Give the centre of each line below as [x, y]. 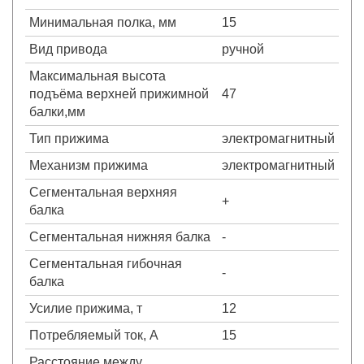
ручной [243, 49]
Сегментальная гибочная [106, 263]
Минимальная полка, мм [103, 22]
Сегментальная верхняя [103, 192]
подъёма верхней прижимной [119, 93]
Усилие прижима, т [86, 308]
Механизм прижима [89, 165]
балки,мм [57, 111]
